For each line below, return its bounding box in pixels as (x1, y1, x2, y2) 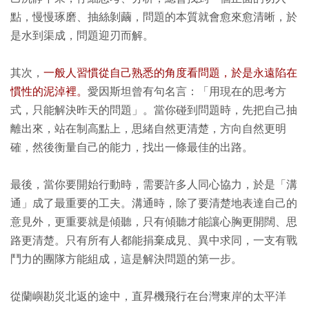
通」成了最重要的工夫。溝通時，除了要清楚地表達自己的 (10, 197, 297, 210)
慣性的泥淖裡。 (10, 85, 88, 99)
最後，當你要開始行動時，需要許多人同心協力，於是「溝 (10, 178, 297, 192)
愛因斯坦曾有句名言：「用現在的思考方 (88, 85, 286, 99)
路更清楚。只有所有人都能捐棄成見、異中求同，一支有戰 (10, 234, 297, 248)
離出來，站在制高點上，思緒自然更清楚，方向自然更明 (10, 122, 286, 136)
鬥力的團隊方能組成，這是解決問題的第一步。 (10, 252, 242, 266)
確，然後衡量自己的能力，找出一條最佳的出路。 (10, 141, 253, 154)
